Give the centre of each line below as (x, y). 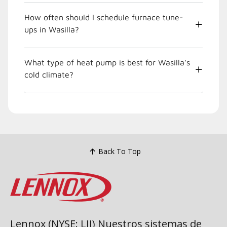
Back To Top (119, 152)
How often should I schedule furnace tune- (104, 17)
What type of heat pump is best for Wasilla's (107, 62)
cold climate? (49, 74)
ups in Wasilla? (52, 29)
